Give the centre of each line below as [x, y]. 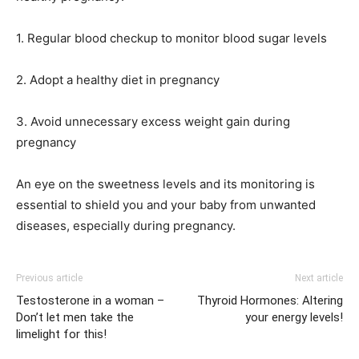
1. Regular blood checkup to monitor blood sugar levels [171, 38]
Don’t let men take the [75, 317]
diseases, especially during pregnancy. [126, 225]
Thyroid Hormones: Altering [270, 300]
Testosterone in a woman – [90, 300]
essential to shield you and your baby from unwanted [166, 204]
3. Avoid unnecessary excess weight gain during [153, 121]
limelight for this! [61, 334]
